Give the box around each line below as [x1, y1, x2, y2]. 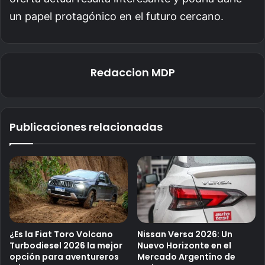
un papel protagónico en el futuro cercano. [9, 9, 224, 22]
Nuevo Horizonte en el [137, 239, 231, 251]
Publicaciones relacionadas [9, 119, 163, 134]
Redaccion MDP [90, 64, 175, 80]
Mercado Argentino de [137, 250, 235, 263]
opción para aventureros [9, 250, 119, 263]
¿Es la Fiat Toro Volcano [9, 228, 113, 240]
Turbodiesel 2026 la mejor [9, 239, 122, 251]
